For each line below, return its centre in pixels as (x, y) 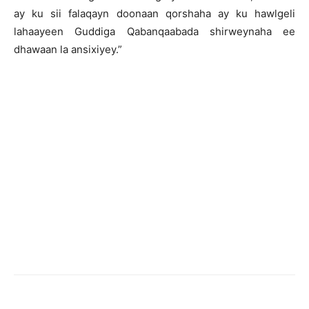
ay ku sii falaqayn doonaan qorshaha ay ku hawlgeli (154, 13)
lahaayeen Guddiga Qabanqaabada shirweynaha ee (154, 31)
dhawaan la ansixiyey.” (68, 49)
